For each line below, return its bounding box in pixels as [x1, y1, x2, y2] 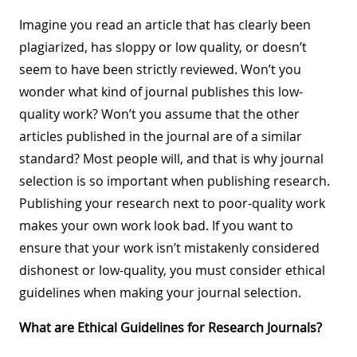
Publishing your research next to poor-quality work [19, 194, 325, 212]
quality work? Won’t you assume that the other [19, 104, 300, 123]
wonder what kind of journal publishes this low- [19, 82, 303, 100]
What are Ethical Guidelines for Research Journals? [19, 318, 322, 336]
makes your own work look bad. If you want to [19, 216, 293, 234]
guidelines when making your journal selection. [19, 283, 301, 301]
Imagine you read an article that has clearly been [19, 15, 311, 33]
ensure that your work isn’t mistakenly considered [19, 238, 320, 257]
